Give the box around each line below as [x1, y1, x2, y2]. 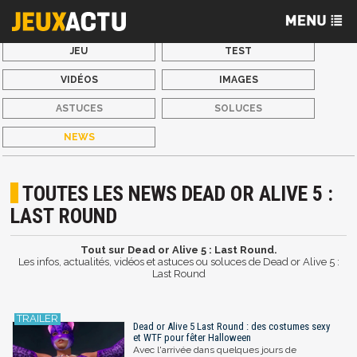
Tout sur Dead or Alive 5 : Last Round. [80, 244, 277, 257]
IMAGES [218, 74, 258, 85]
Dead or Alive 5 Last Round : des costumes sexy [133, 320, 330, 332]
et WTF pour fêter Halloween [133, 331, 251, 343]
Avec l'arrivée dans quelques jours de [133, 343, 296, 355]
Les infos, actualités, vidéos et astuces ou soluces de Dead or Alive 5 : [18, 256, 339, 269]
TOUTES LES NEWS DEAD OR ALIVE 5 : [22, 182, 334, 206]
